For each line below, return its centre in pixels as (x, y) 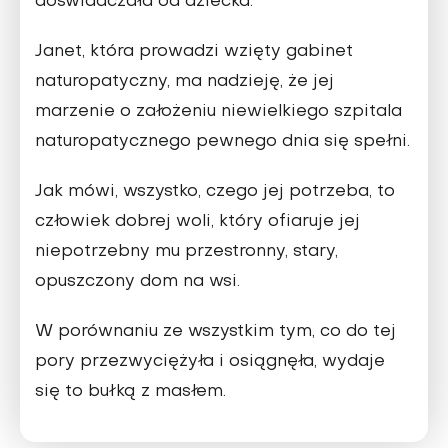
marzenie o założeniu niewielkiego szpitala (218, 112)
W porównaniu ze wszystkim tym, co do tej (215, 332)
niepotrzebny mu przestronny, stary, (186, 252)
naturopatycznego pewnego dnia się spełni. (222, 142)
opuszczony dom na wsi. (137, 282)
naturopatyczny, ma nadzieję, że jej (184, 82)
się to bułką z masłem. (130, 392)
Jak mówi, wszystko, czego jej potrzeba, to (215, 192)
